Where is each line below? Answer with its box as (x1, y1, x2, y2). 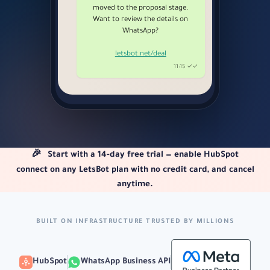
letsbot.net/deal (115, 50, 166, 58)
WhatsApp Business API (81, 257, 171, 266)
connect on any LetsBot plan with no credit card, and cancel (16, 165, 254, 175)
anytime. (117, 180, 153, 189)
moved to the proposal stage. (93, 4, 189, 13)
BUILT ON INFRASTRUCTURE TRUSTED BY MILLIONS (36, 218, 234, 225)
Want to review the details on (93, 16, 189, 24)
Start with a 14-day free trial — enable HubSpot (45, 150, 239, 160)
